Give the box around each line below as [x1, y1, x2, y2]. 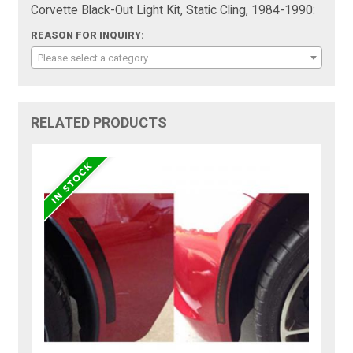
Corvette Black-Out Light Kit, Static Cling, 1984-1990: [31, 3, 316, 18]
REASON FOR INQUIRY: [31, 30, 145, 42]
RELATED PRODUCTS [31, 114, 168, 132]
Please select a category [38, 52, 149, 65]
